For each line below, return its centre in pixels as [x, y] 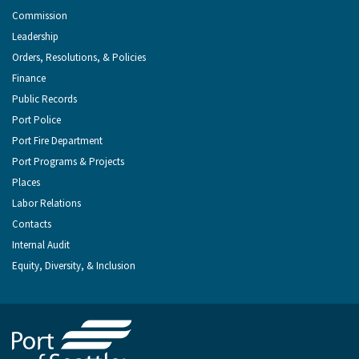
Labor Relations [46, 204]
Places [26, 183]
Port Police [36, 120]
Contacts [32, 224]
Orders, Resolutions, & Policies [79, 58]
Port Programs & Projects [68, 162]
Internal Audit [41, 245]
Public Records [44, 99]
